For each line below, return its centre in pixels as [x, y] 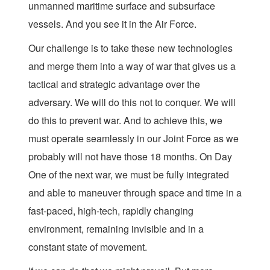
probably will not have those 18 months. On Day [130, 156]
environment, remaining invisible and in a [116, 229]
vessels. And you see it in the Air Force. [112, 24]
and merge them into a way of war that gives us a [132, 66]
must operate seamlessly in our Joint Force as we [133, 138]
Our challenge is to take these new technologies [130, 48]
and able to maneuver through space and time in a [135, 193]
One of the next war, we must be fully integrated [129, 174]
